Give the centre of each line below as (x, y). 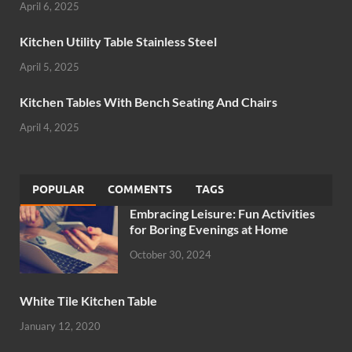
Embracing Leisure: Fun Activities (222, 214)
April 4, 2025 (49, 128)
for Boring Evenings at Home (209, 229)
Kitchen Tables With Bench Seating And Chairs (148, 102)
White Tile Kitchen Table (88, 301)
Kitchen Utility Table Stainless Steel (118, 42)
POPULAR (58, 190)
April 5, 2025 (49, 67)
